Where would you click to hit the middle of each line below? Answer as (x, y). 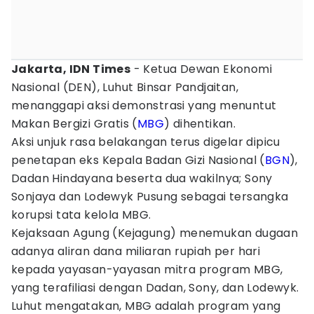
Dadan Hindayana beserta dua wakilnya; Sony (142, 178)
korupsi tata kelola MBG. (81, 215)
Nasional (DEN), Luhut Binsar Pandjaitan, (125, 87)
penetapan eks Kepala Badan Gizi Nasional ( (138, 160)
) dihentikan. (200, 124)
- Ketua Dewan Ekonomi (202, 69)
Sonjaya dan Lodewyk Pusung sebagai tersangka (150, 197)
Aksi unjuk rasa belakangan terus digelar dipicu (146, 142)
